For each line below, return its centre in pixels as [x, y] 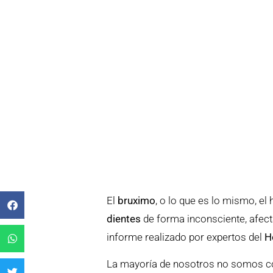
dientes [124, 219]
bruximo [137, 200]
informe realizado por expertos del [186, 237]
